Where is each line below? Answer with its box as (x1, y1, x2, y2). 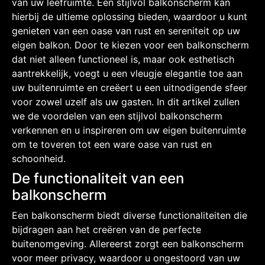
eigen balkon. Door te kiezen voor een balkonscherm (12, 38, 249, 51)
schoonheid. (12, 152, 66, 164)
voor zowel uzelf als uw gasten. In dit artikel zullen (12, 95, 240, 108)
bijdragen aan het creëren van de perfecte (12, 223, 201, 235)
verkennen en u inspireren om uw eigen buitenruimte (12, 124, 246, 136)
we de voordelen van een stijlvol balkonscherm (12, 109, 222, 122)
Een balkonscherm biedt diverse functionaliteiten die (12, 209, 247, 221)
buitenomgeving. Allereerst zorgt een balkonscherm (12, 237, 244, 250)
